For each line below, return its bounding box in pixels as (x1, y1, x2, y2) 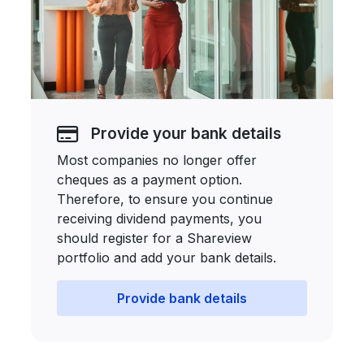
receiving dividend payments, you (57, 210, 262, 227)
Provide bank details (117, 289, 247, 306)
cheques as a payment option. (57, 171, 243, 188)
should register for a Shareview (57, 229, 253, 246)
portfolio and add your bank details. (57, 249, 277, 266)
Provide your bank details (91, 123, 282, 143)
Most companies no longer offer (57, 151, 258, 168)
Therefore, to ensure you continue (57, 190, 274, 207)
